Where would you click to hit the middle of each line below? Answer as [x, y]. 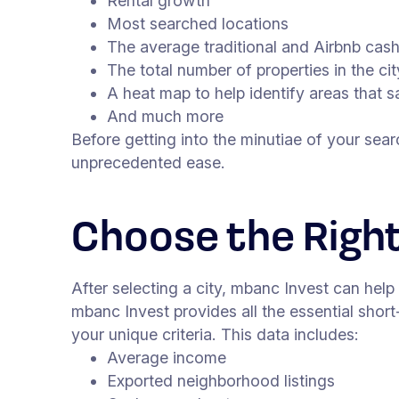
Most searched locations [198, 24]
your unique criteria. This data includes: [215, 335]
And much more [165, 117]
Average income [167, 358]
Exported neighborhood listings [221, 381]
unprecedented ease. [148, 163]
